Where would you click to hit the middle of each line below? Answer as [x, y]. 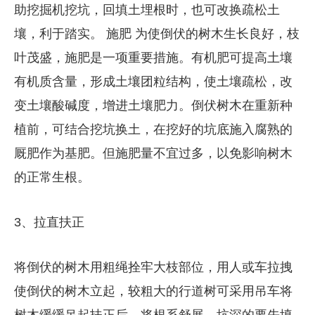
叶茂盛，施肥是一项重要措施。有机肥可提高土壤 [153, 57]
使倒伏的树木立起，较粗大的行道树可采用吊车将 [153, 291]
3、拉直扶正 [49, 222]
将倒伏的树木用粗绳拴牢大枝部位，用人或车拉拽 [153, 267]
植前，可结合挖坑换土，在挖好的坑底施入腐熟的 [153, 129]
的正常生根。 [52, 177]
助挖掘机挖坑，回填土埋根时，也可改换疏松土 [147, 9]
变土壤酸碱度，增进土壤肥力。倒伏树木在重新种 [153, 105]
